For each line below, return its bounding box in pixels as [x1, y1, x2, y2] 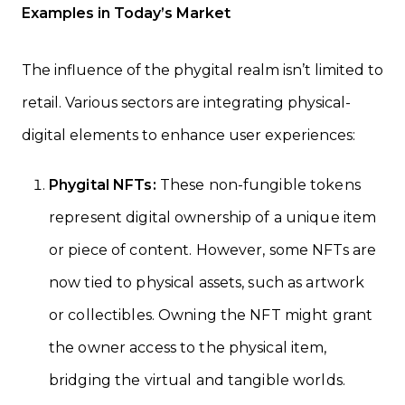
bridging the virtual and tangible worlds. [49, 371, 345, 389]
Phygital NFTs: [49, 175, 156, 193]
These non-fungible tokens [155, 175, 361, 193]
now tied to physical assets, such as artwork [49, 273, 365, 291]
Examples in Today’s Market [22, 4, 231, 22]
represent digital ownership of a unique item [49, 208, 377, 226]
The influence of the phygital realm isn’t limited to [22, 61, 383, 79]
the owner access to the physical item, [49, 338, 327, 356]
